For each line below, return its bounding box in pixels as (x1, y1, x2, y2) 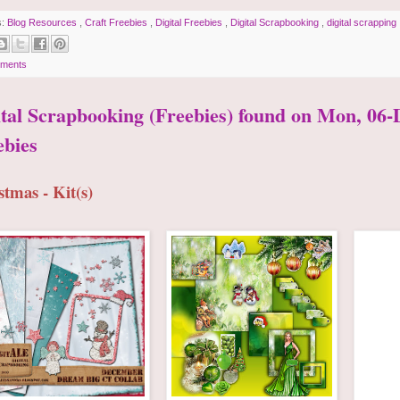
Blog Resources (7, 16, 79, 28)
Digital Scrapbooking (230, 16, 321, 28)
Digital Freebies (155, 16, 225, 28)
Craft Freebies (85, 16, 150, 28)
